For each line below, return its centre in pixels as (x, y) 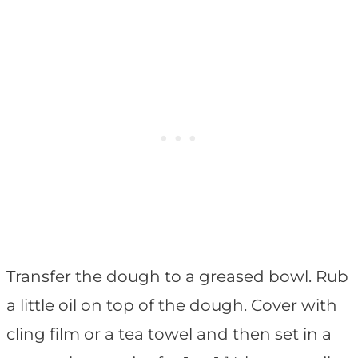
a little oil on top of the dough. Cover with (172, 306)
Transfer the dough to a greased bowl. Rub (177, 277)
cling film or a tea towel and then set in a (169, 334)
